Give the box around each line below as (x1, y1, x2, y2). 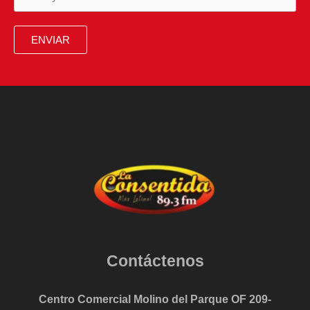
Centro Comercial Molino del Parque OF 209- (39, 292, 271, 305)
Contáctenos (106, 251, 204, 270)
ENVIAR (31, 34, 70, 46)
